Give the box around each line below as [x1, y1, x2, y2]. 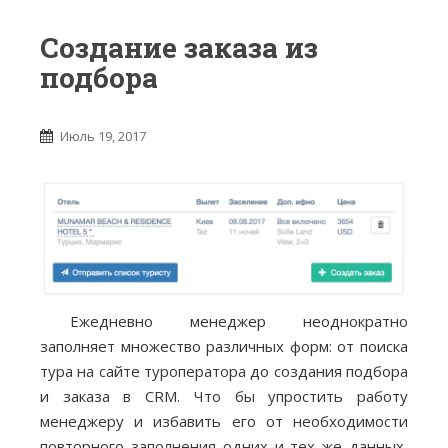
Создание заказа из [40, 29, 318, 67]
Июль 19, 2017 [60, 127, 146, 146]
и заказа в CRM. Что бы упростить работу [40, 386, 408, 407]
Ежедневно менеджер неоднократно [70, 311, 408, 332]
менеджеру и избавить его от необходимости [40, 411, 408, 432]
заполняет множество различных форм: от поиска [40, 336, 408, 357]
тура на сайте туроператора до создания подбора [40, 361, 408, 382]
